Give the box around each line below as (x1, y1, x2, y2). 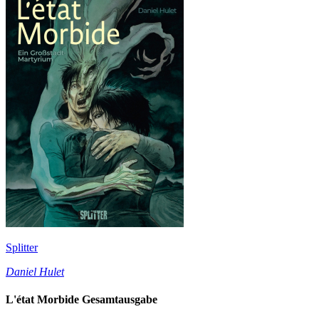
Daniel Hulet (6, 265, 64, 278)
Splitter (6, 241, 38, 253)
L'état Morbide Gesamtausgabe (6, 293, 157, 306)
